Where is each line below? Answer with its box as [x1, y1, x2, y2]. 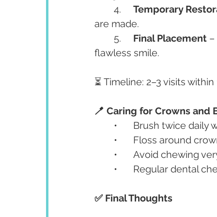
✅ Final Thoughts [94, 192, 172, 204]
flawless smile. [94, 47, 159, 59]
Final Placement [133, 32, 207, 44]
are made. [94, 18, 139, 30]
